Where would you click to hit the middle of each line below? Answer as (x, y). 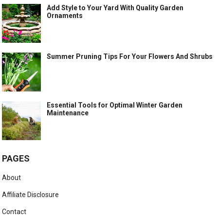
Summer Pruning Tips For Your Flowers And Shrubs (130, 57)
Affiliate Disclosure (31, 195)
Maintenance (68, 113)
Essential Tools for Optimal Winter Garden (115, 105)
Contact (14, 212)
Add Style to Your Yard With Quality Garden (115, 8)
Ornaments (65, 16)
